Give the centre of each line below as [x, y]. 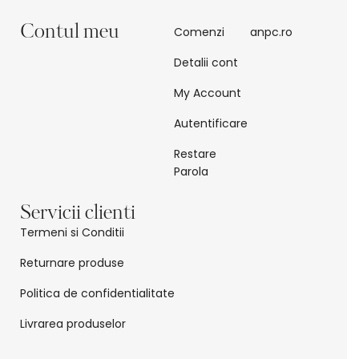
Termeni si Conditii [72, 233]
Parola [191, 172]
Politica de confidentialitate [97, 294]
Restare [195, 154]
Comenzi [199, 32]
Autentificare [210, 124]
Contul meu [70, 33]
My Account [207, 93]
